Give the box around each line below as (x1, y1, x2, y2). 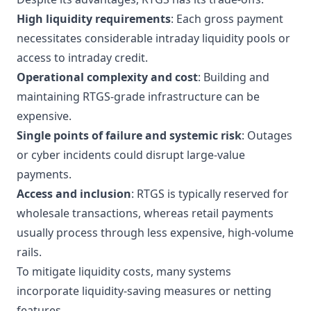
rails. (17, 244, 42, 260)
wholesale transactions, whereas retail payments (17, 205, 274, 221)
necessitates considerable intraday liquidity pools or (17, 31, 290, 46)
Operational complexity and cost (17, 69, 198, 85)
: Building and (198, 69, 269, 85)
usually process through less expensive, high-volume (17, 225, 294, 240)
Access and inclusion (17, 186, 131, 201)
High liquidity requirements (17, 11, 171, 26)
